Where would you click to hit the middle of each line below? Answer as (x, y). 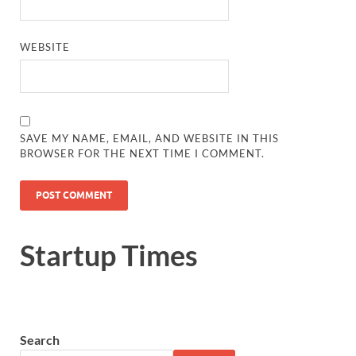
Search (40, 339)
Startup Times (109, 255)
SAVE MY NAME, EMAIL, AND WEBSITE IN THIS (150, 139)
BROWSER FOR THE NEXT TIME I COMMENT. (143, 154)
